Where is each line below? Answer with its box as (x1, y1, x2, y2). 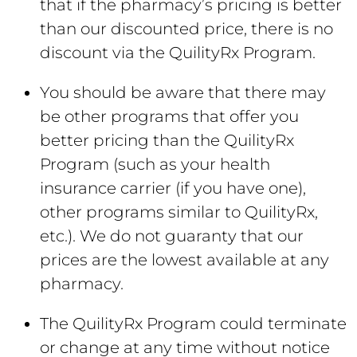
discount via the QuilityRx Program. (40, 43, 316, 62)
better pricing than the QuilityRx (40, 131, 294, 150)
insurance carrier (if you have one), (40, 178, 306, 198)
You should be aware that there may (40, 83, 326, 102)
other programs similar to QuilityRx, (40, 202, 318, 222)
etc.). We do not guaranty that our (40, 226, 304, 245)
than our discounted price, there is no (40, 19, 333, 38)
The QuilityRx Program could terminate (40, 314, 347, 333)
